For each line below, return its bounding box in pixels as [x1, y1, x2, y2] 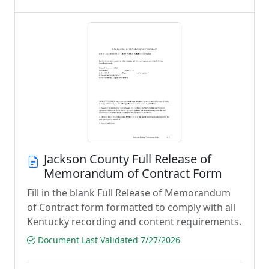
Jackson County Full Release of [44, 151, 211, 167]
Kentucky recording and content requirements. [27, 215, 241, 228]
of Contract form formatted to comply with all [27, 201, 235, 214]
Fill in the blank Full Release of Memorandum [27, 186, 231, 199]
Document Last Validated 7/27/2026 [35, 234, 180, 246]
